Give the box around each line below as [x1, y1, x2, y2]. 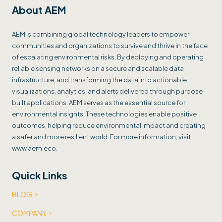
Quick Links [12, 168, 67, 181]
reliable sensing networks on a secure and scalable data [12, 64, 184, 72]
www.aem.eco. [12, 144, 57, 152]
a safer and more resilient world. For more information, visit [12, 132, 191, 141]
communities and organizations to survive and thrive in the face [12, 41, 208, 50]
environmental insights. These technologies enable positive [12, 110, 197, 118]
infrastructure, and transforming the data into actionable [12, 75, 187, 84]
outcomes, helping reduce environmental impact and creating [12, 121, 206, 129]
